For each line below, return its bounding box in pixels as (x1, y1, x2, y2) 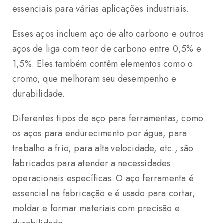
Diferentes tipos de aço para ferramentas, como (12, 111, 204, 125)
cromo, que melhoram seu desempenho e (12, 72, 177, 85)
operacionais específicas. (12, 171, 116, 185)
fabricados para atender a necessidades (12, 156, 171, 170)
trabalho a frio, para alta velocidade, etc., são (12, 141, 194, 155)
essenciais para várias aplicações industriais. (12, 2, 192, 15)
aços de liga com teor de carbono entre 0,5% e (12, 42, 202, 55)
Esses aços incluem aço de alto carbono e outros (12, 27, 204, 40)
